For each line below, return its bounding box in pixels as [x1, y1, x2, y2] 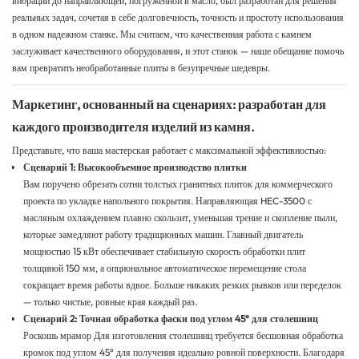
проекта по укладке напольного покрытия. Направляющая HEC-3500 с [23, 195, 313, 208]
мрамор [58, 329, 92, 342]
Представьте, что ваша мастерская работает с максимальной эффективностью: [12, 144, 326, 157]
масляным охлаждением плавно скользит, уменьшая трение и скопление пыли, [23, 212, 338, 224]
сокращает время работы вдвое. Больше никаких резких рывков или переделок [23, 279, 342, 292]
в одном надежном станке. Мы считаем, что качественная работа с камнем [12, 28, 312, 41]
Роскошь [23, 329, 58, 342]
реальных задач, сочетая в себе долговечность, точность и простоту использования [12, 11, 344, 24]
